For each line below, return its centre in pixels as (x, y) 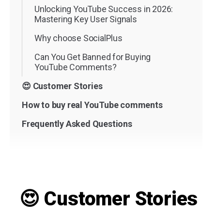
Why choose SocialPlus (78, 38)
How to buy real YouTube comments (92, 105)
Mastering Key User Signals (86, 19)
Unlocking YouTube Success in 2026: (104, 9)
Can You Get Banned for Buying (93, 57)
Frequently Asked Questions (77, 124)
